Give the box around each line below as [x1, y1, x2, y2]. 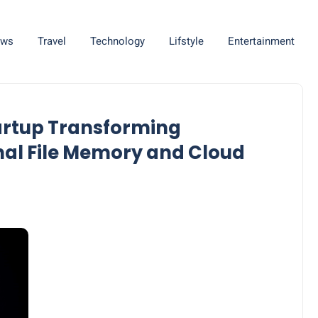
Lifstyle [168, 35, 204, 48]
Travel [37, 35, 66, 48]
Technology [89, 35, 145, 48]
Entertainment [227, 35, 295, 48]
